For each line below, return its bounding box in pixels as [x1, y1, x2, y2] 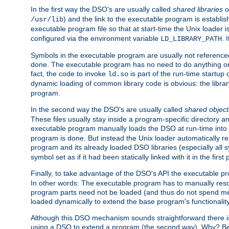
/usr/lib [31, 15, 63, 24]
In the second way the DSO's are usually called [31, 105, 185, 114]
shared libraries [173, 5, 223, 14]
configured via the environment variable [31, 34, 161, 43]
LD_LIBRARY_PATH [161, 35, 222, 43]
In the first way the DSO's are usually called [31, 5, 173, 14]
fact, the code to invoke [31, 70, 108, 78]
